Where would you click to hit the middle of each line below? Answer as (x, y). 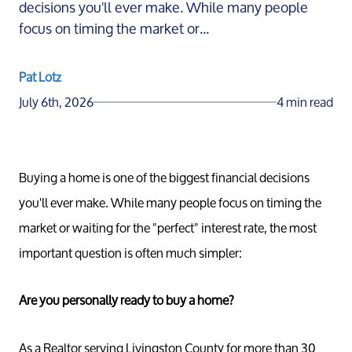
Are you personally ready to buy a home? (126, 300)
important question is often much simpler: (130, 253)
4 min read (305, 102)
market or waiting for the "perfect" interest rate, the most (168, 227)
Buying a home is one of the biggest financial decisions (164, 177)
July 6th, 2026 (56, 102)
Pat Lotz (40, 77)
